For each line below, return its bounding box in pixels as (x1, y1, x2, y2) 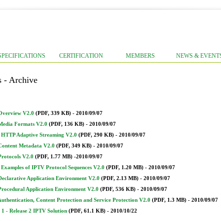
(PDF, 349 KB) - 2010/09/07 (55, 143, 123, 149)
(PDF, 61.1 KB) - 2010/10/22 (67, 208, 137, 214)
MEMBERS (125, 52, 155, 59)
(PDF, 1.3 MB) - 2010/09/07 (150, 197, 218, 203)
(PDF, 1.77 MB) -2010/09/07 (34, 153, 103, 160)
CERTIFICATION (59, 52, 103, 59)
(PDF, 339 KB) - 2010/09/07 (36, 110, 103, 116)
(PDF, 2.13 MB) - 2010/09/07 (100, 175, 170, 182)
